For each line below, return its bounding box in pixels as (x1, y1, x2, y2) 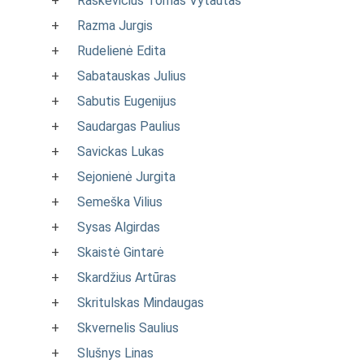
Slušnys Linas (77, 345, 154, 361)
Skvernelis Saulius (77, 320, 179, 336)
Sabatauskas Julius (77, 68, 186, 84)
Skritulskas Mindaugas (77, 295, 204, 310)
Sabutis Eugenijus (77, 93, 176, 109)
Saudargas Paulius (77, 119, 180, 134)
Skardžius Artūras (77, 270, 176, 285)
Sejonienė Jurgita (77, 169, 175, 184)
